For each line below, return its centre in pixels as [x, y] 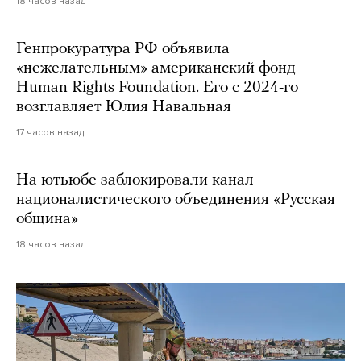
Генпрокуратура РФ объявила [123, 49]
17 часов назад [50, 132]
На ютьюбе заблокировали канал [135, 180]
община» [49, 219]
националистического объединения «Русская [176, 199]
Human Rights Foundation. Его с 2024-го [157, 87]
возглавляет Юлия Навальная [124, 107]
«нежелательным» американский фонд [156, 68]
